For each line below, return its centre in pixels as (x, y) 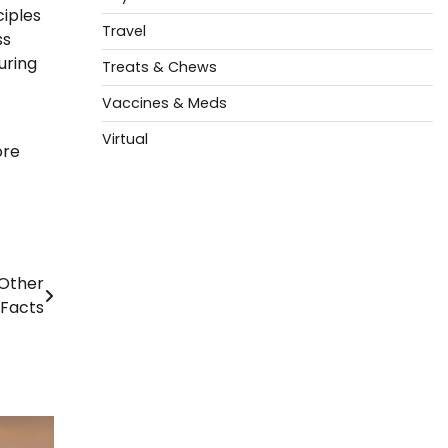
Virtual (124, 139)
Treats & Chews (159, 67)
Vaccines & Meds (164, 103)
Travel (123, 31)
